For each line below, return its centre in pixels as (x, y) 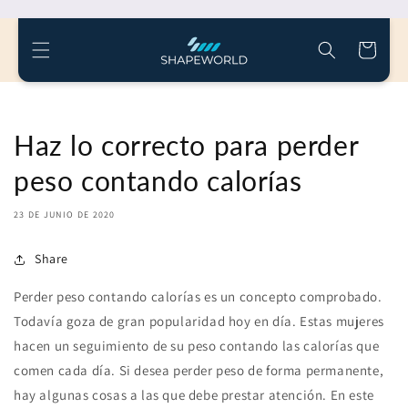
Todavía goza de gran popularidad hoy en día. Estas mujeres (199, 321)
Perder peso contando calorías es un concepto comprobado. (198, 296)
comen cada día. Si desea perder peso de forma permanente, (199, 370)
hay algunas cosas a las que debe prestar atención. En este (194, 395)
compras (366, 71)
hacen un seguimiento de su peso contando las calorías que (197, 346)
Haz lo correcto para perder (186, 145)
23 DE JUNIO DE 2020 (65, 214)
